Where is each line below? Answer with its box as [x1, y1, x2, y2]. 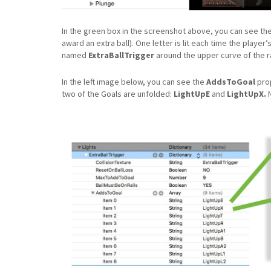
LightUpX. [227, 88, 268, 99]
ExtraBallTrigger [88, 49, 154, 60]
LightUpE [174, 88, 210, 99]
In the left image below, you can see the [62, 76, 206, 87]
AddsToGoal [206, 76, 255, 87]
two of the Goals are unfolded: [62, 88, 174, 99]
